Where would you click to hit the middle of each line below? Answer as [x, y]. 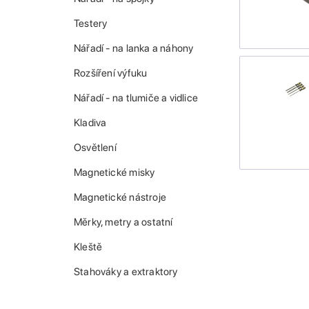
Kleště [88, 247]
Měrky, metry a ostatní [123, 222]
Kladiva [90, 123]
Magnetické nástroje [120, 198]
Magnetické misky [114, 173]
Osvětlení [95, 148]
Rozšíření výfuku [111, 73]
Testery [91, 24]
